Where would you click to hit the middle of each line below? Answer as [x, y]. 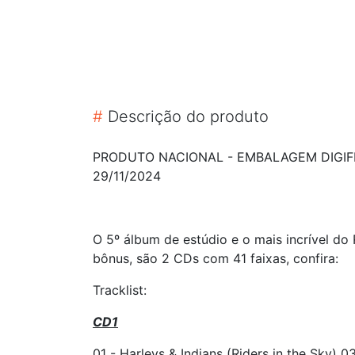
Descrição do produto [186, 116]
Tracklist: [120, 290]
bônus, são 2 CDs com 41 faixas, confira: [216, 258]
